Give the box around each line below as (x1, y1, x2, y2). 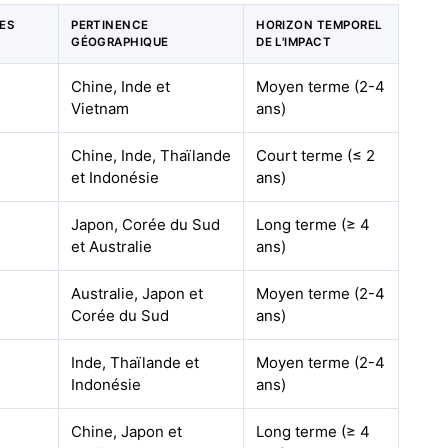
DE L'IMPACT (256, 35, 332, 49)
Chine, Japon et (71, 422, 183, 441)
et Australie (71, 237, 153, 256)
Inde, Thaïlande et (71, 353, 200, 372)
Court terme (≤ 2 (256, 146, 376, 165)
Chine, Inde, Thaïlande (71, 146, 232, 165)
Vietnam (71, 99, 130, 118)
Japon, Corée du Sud (71, 215, 221, 234)
